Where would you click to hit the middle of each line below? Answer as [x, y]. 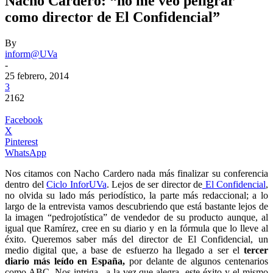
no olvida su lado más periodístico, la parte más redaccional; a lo [136, 195]
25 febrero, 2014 [37, 76]
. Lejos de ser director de [154, 184]
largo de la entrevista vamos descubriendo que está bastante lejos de [136, 206]
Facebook [24, 119]
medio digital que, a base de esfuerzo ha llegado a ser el [124, 250]
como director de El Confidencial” [112, 17]
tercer [256, 250]
